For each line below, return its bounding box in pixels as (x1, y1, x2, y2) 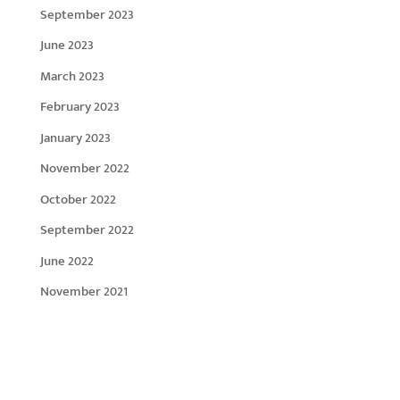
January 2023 (39, 126, 111, 149)
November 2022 (39, 157, 129, 180)
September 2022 (39, 219, 134, 242)
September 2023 (39, 3, 134, 26)
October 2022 (39, 187, 116, 211)
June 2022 (39, 249, 94, 272)
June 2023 (39, 34, 94, 57)
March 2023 (39, 64, 104, 87)
